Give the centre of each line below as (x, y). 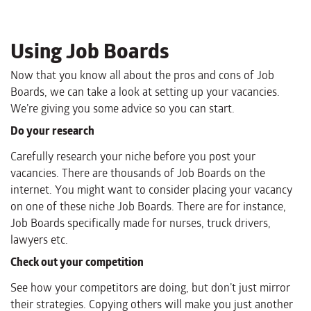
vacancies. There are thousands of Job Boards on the (138, 173)
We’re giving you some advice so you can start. (123, 108)
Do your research (52, 131)
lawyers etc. (39, 239)
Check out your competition (77, 262)
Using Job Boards (90, 51)
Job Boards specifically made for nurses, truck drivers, (141, 223)
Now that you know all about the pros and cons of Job (142, 75)
